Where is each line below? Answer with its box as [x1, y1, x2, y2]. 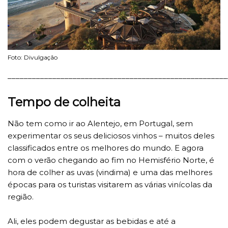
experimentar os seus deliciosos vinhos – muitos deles [8, 131, 214, 141]
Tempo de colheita [8, 95, 121, 110]
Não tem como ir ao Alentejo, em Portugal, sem [8, 119, 193, 129]
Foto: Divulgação [8, 53, 58, 62]
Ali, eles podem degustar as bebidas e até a [8, 216, 176, 226]
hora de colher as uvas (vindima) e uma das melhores [8, 167, 212, 178]
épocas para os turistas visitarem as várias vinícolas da [8, 180, 212, 190]
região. [8, 192, 34, 202]
